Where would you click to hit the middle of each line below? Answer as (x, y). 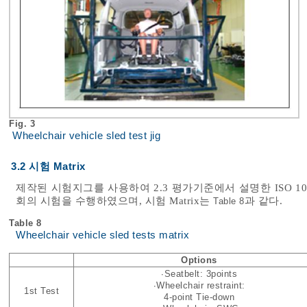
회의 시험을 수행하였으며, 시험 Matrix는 (114, 201)
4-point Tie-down (199, 297)
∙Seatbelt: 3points (199, 274)
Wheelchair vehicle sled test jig (86, 136)
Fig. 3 (24, 124)
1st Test (41, 291)
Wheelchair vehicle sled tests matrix (102, 235)
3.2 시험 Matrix (48, 167)
